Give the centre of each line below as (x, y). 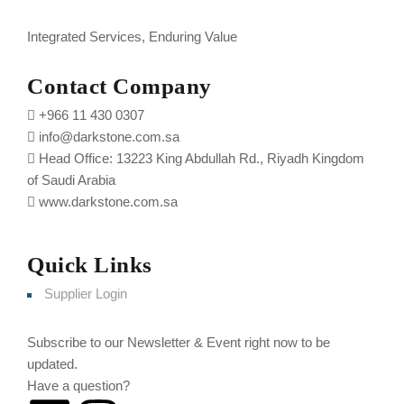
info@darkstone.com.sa (109, 137)
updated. (52, 364)
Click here (163, 386)
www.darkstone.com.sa (108, 202)
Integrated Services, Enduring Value (132, 37)
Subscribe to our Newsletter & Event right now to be (179, 343)
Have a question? (80, 386)
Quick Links (90, 265)
